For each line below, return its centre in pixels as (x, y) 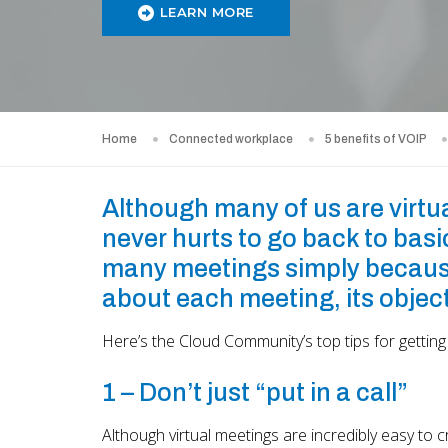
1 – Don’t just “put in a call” (255, 392)
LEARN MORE (206, 12)
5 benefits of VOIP (375, 139)
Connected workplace (231, 139)
